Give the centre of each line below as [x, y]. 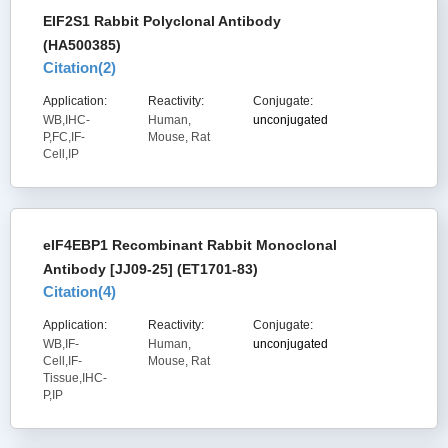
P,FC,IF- [64, 137]
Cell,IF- [62, 361]
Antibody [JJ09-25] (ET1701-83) [150, 269]
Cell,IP [61, 154]
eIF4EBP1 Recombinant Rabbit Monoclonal [190, 245]
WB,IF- [61, 344]
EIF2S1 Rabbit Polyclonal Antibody [162, 21]
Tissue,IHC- [75, 378]
